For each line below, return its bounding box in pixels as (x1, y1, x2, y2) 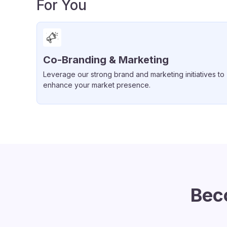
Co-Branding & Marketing (43, 54, 169, 66)
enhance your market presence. (43, 81, 150, 89)
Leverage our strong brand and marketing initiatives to (43, 70, 224, 79)
